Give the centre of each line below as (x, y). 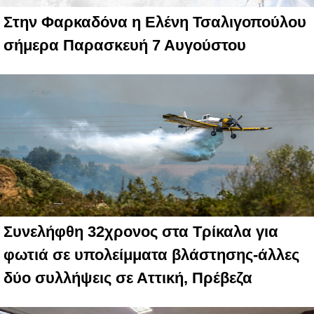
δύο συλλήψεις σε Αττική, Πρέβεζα (128, 278)
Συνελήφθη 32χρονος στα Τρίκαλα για (141, 231)
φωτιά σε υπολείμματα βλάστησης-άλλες (151, 254)
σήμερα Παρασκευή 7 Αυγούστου (125, 45)
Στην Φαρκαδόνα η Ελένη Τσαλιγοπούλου (155, 22)
